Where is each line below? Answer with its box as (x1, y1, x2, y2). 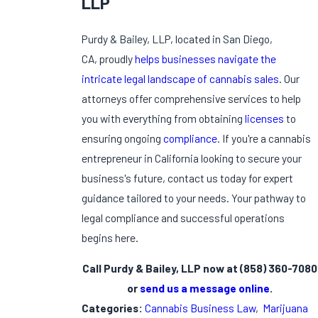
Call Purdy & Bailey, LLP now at (82, 261, 241, 275)
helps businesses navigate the (135, 51, 277, 65)
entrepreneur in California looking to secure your (82, 150, 302, 165)
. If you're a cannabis (217, 131, 312, 145)
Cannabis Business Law (145, 301, 256, 315)
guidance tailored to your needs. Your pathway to (82, 190, 307, 204)
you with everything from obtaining (82, 111, 246, 125)
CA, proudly (82, 51, 136, 65)
